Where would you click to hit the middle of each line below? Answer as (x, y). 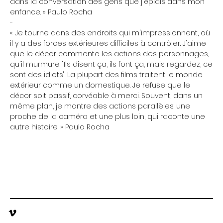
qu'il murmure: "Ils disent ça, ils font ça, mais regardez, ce (111, 64)
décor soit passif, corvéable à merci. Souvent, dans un (106, 96)
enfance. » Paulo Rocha (51, 12)
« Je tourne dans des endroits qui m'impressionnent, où (110, 33)
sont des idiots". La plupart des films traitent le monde (106, 75)
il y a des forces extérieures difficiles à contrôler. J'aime (108, 44)
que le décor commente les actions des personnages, (110, 54)
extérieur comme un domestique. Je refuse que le (100, 85)
